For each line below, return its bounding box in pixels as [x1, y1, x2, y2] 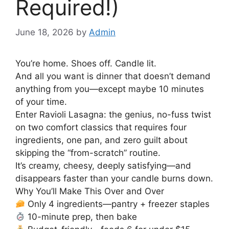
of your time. [15, 97, 67, 107]
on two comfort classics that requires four [15, 122, 187, 133]
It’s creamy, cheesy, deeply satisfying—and [15, 161, 191, 171]
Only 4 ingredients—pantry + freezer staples [25, 199, 210, 210]
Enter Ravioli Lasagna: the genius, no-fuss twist [15, 109, 211, 120]
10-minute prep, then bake [25, 212, 138, 222]
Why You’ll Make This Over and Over [15, 186, 164, 197]
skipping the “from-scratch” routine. [15, 148, 161, 158]
